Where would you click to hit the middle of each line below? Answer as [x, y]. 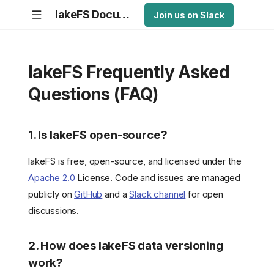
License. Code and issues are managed [157, 178]
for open [204, 194]
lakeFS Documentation [124, 14]
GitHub [88, 194]
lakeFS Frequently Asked [129, 72]
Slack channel [157, 194]
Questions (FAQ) [94, 94]
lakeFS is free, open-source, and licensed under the [135, 161]
